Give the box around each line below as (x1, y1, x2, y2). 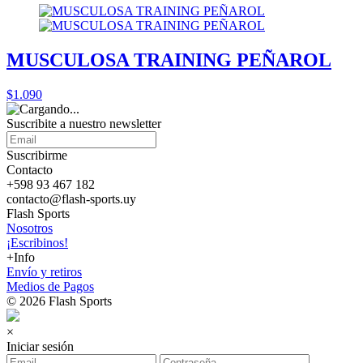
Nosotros (6, 220, 53, 235)
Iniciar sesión (6, 339, 74, 353)
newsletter (109, 116, 161, 130)
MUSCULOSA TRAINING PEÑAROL (6, 49, 331, 70)
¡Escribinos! (6, 235, 68, 250)
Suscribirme (6, 147, 67, 162)
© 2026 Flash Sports (6, 293, 112, 308)
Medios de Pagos (6, 279, 94, 293)
